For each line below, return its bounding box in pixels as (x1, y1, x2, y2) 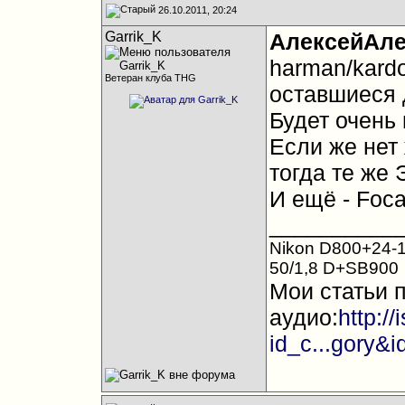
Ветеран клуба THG (104, 72, 196, 83)
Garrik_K (104, 29, 162, 44)
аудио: (268, 305, 338, 330)
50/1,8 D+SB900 (268, 259, 399, 278)
